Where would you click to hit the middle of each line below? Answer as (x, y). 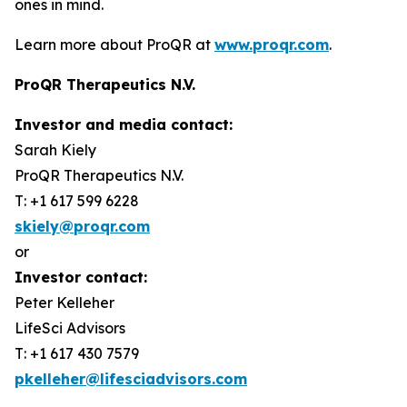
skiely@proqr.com (82, 226)
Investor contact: (81, 277)
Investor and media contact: (124, 124)
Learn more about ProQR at (114, 45)
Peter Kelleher (65, 303)
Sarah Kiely (55, 150)
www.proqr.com (272, 45)
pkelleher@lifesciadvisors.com (131, 379)
